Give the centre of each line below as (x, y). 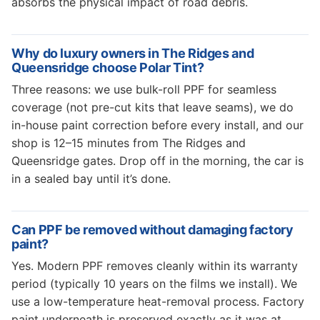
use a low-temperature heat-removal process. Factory (158, 301)
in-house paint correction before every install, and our (157, 125)
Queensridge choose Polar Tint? (108, 67)
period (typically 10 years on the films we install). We (154, 284)
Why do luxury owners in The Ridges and (133, 53)
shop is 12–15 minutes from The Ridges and (129, 143)
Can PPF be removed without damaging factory (152, 230)
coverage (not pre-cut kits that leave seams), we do (152, 107)
